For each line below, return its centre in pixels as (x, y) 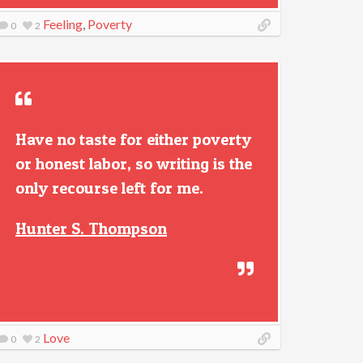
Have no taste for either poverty (133, 139)
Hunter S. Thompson (91, 228)
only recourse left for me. (109, 188)
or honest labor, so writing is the (134, 164)
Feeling (63, 24)
